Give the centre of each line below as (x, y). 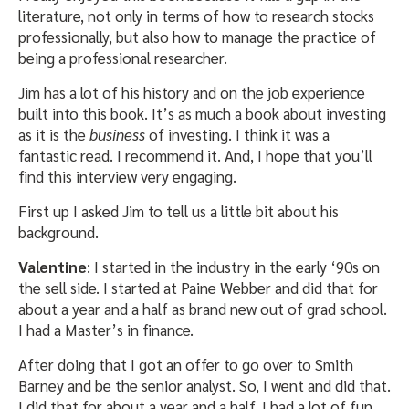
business (117, 135)
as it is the (54, 135)
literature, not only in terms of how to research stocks (196, 16)
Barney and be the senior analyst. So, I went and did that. (204, 386)
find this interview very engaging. (127, 177)
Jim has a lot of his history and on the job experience (192, 93)
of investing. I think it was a (237, 135)
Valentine (52, 267)
